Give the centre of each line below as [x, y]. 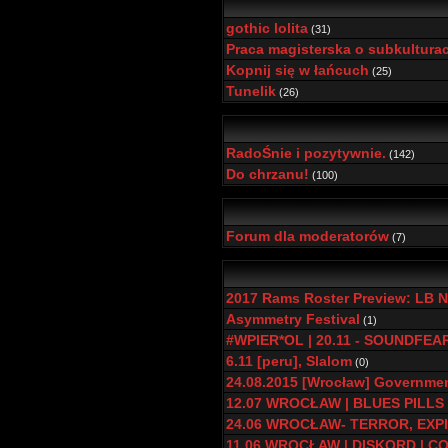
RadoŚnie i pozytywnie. [306, 153]
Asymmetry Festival [293, 319]
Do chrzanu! [267, 174]
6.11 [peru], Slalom [289, 361]
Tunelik [251, 91]
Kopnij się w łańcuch [297, 70]
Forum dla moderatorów [307, 236]
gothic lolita [267, 28]
